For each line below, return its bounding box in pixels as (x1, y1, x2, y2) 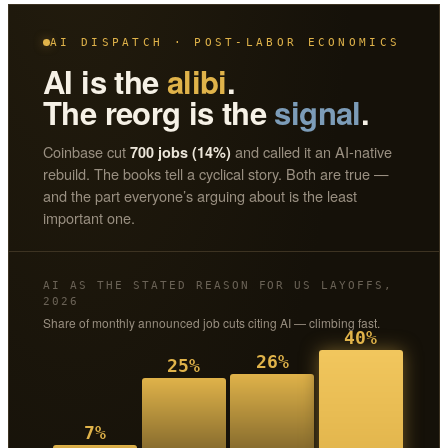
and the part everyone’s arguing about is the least (43, 184, 357, 206)
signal (274, 89, 361, 135)
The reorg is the (43, 89, 275, 135)
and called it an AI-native (231, 140, 392, 162)
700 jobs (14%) (130, 141, 231, 162)
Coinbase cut (43, 140, 130, 162)
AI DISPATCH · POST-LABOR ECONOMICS (50, 35, 401, 49)
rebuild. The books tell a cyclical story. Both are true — (43, 162, 389, 184)
